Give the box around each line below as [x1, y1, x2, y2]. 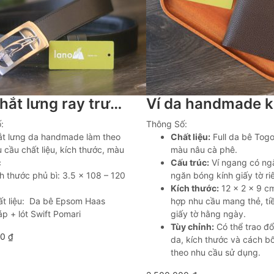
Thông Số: [146, 119, 187, 129]
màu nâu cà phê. [171, 144, 237, 155]
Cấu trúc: [171, 157, 209, 168]
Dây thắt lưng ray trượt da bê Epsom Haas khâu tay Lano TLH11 [110, 95, 122, 113]
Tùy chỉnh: [171, 221, 214, 232]
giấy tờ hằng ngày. [171, 209, 246, 219]
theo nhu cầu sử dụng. [171, 247, 261, 257]
